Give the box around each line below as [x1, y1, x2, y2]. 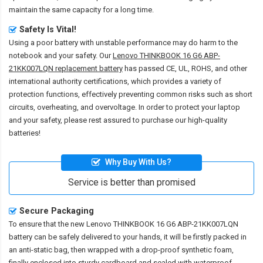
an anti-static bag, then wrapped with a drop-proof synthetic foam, [9, 245, 234, 255]
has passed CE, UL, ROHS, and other [123, 63, 247, 73]
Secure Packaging [19, 206, 94, 216]
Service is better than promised [68, 177, 195, 188]
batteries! [9, 128, 41, 137]
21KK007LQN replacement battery [9, 63, 123, 73]
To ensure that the [9, 220, 70, 229]
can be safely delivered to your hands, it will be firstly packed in [32, 232, 247, 242]
